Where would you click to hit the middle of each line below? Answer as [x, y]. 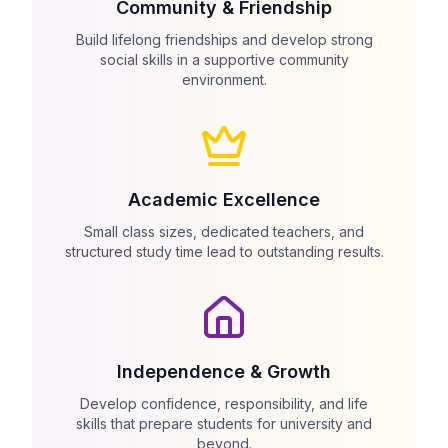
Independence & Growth [224, 371]
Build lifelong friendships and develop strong [224, 39]
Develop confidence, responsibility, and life [224, 403]
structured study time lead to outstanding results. [224, 251]
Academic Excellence [224, 199]
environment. [224, 79]
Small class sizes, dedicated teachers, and [224, 231]
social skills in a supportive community [224, 59]
